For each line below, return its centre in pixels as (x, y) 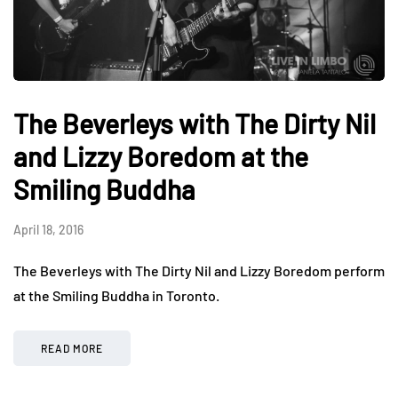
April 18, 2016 (48, 229)
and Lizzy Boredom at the (161, 156)
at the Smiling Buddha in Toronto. (116, 295)
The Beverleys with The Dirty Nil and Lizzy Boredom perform (199, 270)
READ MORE (72, 348)
